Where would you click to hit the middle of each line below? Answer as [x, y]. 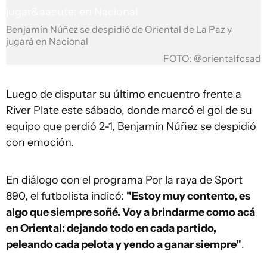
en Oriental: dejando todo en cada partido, [111, 228]
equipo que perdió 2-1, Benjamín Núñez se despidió [131, 126]
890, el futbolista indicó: [66, 196]
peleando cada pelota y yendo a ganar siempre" [124, 244]
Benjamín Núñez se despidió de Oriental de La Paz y [119, 30]
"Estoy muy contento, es [188, 196]
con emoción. [40, 142]
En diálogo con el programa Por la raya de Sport [124, 180]
